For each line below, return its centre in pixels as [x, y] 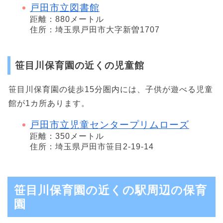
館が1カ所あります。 [49, 104]
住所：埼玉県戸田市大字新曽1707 [95, 30]
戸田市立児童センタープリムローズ [110, 125]
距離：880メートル [67, 19]
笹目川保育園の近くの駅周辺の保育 [111, 190]
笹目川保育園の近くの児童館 [80, 66]
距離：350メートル [67, 136]
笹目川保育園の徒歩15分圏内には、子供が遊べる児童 [111, 90]
